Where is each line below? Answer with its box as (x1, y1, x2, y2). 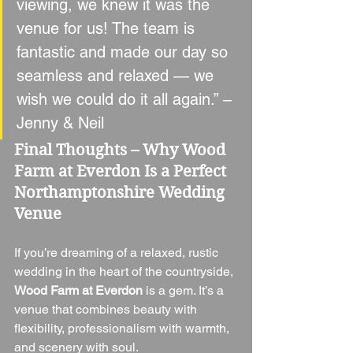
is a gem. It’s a (143, 283, 227, 299)
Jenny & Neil (17, 113, 104, 133)
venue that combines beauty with (14, 302, 200, 318)
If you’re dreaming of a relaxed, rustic (14, 245, 221, 261)
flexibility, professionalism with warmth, (14, 321, 232, 336)
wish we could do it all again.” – (17, 90, 236, 110)
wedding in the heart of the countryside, (14, 264, 236, 280)
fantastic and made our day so (17, 43, 232, 62)
